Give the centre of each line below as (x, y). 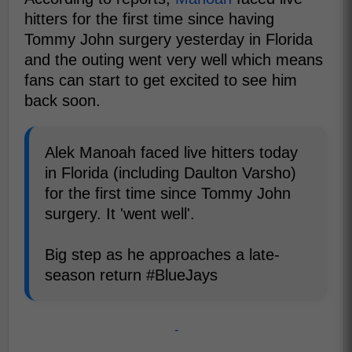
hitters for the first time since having (149, 19)
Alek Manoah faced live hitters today (171, 152)
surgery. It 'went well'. (120, 214)
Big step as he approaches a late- (162, 255)
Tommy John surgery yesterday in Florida (169, 39)
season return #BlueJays (131, 275)
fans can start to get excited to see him (161, 80)
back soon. (62, 101)
